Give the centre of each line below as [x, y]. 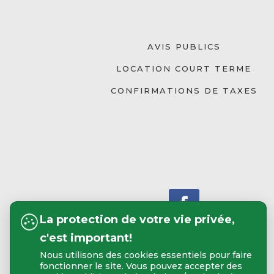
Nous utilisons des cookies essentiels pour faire [146, 255]
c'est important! [86, 238]
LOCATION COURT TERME [184, 69]
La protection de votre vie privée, [137, 220]
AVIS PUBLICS [184, 47]
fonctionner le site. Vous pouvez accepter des [141, 266]
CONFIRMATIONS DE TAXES [184, 91]
